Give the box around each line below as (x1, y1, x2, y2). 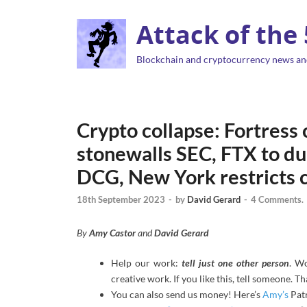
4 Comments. (251, 193, 304, 205)
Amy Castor (89, 226, 136, 238)
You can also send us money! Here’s (111, 288, 261, 301)
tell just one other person (182, 257, 290, 269)
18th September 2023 (77, 193, 165, 205)
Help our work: (111, 257, 182, 269)
